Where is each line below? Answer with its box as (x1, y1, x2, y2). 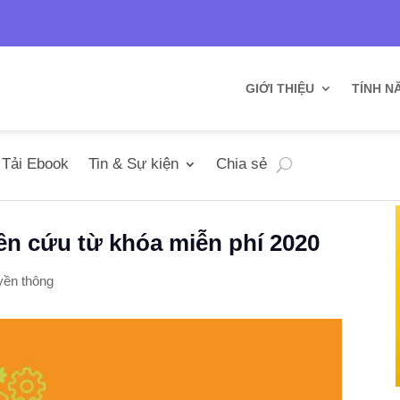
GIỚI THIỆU (245, 81, 314, 96)
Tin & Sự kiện (88, 155, 179, 172)
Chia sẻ (216, 155, 268, 172)
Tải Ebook (2, 155, 70, 172)
